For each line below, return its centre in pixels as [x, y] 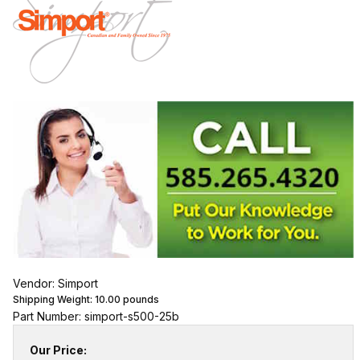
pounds [139, 299]
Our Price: [58, 350]
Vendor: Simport [55, 283]
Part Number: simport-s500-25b [96, 316]
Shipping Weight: [53, 299]
